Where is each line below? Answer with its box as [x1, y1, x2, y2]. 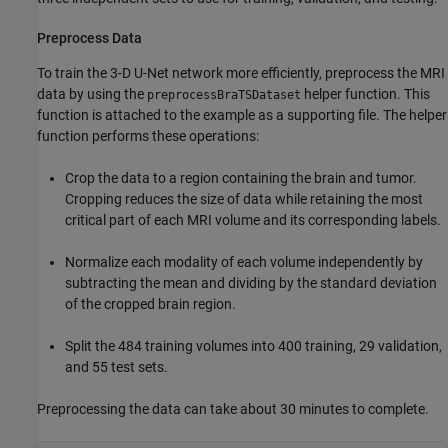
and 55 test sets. [65, 358, 168, 375]
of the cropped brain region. [65, 295, 236, 312]
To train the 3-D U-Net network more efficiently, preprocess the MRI [37, 64, 445, 81]
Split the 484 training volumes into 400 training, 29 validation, [65, 337, 442, 354]
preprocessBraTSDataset [147, 87, 301, 102]
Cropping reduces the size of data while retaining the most [65, 190, 423, 207]
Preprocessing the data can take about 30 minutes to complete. [37, 400, 429, 417]
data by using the [37, 85, 147, 102]
